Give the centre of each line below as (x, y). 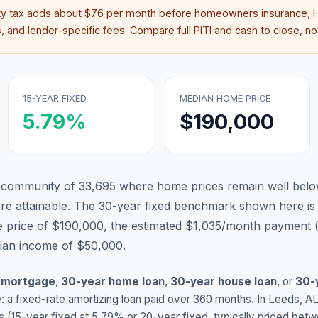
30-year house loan (224, 281)
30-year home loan (113, 281)
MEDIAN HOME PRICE (225, 98)
